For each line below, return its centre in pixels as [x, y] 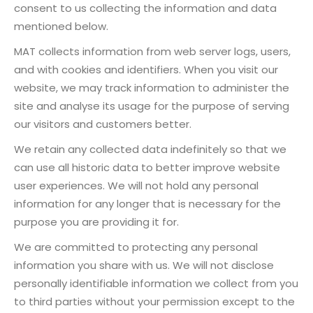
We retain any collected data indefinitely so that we [150, 149]
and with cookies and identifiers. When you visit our [146, 69]
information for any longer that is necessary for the [147, 203]
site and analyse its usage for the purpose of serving [152, 105]
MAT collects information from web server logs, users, [152, 51]
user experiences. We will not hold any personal [136, 185]
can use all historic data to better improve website [147, 167]
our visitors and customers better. [103, 124]
